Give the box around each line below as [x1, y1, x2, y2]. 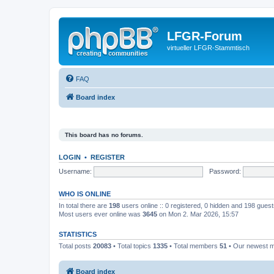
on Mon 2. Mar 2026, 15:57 [157, 210, 239, 218]
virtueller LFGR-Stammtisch [167, 44, 250, 51]
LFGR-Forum [167, 29, 242, 43]
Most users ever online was [59, 210, 143, 218]
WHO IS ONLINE [59, 190, 111, 198]
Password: [209, 167, 241, 175]
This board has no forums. [65, 131, 143, 138]
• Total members [168, 242, 220, 250]
